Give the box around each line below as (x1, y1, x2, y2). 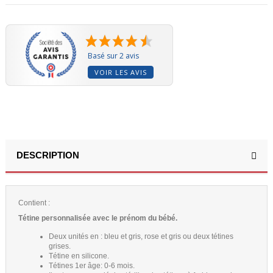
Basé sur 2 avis (88, 50, 140, 61)
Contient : (18, 198, 50, 207)
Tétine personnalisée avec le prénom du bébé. (18, 213, 177, 222)
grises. (49, 241, 71, 250)
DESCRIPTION (16, 149, 79, 160)
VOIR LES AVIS (94, 67, 147, 77)
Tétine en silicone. (49, 251, 109, 260)
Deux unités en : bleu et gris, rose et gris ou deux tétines (49, 232, 233, 241)
